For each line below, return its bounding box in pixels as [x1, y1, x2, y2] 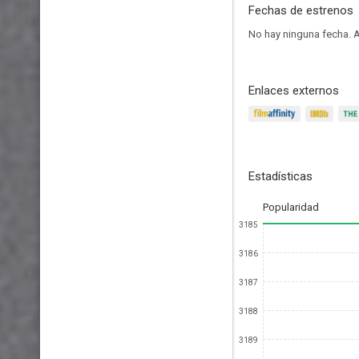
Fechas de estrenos [248, 3, 353, 18]
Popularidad [263, 201, 319, 213]
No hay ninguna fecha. [248, 28, 353, 40]
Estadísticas [248, 169, 313, 184]
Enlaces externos [248, 83, 339, 98]
